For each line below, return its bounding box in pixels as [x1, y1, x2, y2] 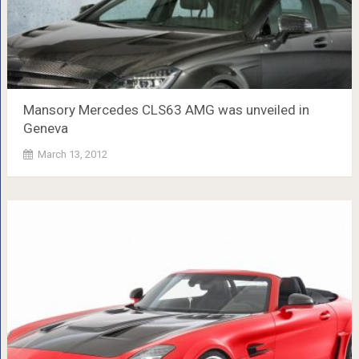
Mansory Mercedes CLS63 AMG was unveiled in [22, 101, 309, 118]
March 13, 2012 [37, 147, 107, 160]
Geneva [22, 119, 68, 136]
